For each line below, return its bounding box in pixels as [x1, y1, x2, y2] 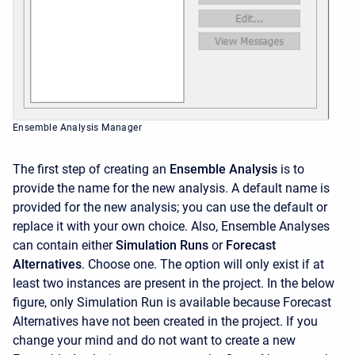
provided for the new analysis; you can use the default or [13, 200, 327, 216]
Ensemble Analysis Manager [13, 122, 142, 134]
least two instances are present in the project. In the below [13, 276, 334, 292]
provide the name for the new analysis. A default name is [13, 181, 330, 197]
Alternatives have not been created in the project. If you [13, 314, 318, 330]
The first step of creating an [13, 162, 170, 177]
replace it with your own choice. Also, [13, 219, 218, 235]
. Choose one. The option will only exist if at [82, 257, 324, 273]
